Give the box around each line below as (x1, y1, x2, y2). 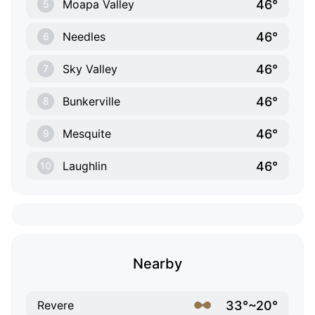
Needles (63, 30, 105, 44)
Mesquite (63, 127, 111, 141)
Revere (37, 298, 74, 313)
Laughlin (63, 159, 107, 174)
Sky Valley (63, 62, 117, 77)
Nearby (133, 255, 182, 273)
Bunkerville (63, 94, 120, 109)
